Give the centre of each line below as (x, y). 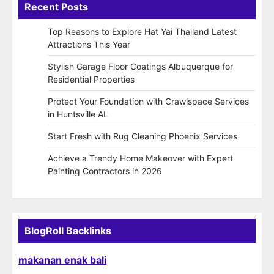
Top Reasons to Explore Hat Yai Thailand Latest (142, 32)
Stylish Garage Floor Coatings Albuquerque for (140, 67)
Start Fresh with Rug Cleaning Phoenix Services (143, 136)
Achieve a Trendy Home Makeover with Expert (140, 158)
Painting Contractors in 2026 (105, 171)
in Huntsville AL (78, 114)
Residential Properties (91, 80)
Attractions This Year (89, 45)
